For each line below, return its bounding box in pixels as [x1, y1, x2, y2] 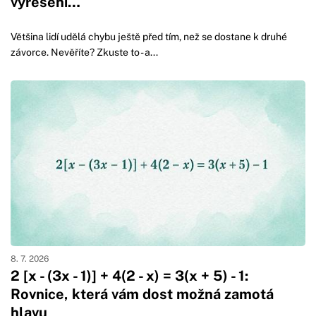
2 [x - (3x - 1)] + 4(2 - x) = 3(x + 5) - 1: [11, 267, 248, 284]
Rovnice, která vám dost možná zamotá [11, 285, 274, 303]
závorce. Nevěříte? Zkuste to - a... [11, 46, 158, 58]
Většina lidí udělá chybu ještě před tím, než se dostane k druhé [11, 30, 287, 42]
